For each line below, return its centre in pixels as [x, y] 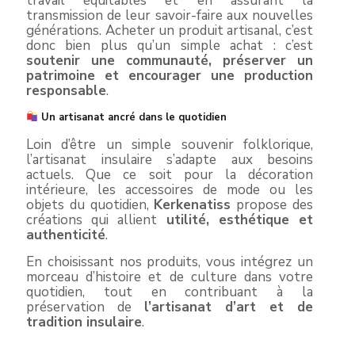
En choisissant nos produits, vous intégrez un [170, 261]
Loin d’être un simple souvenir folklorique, [170, 144]
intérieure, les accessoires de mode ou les [170, 189]
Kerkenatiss [193, 204]
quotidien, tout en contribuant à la [170, 292]
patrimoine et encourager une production [170, 75]
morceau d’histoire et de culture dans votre [170, 277]
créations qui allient [96, 219]
